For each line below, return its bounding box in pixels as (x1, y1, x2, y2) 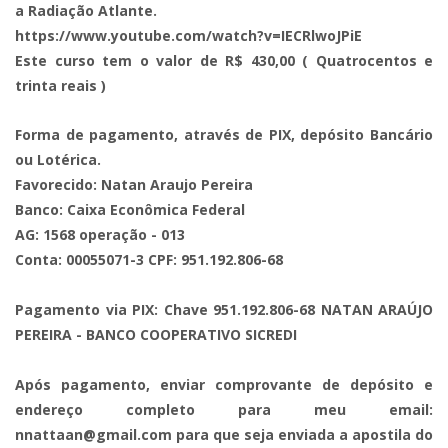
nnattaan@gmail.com (15, 425, 172, 444)
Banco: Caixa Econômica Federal (15, 200, 245, 219)
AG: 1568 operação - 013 (15, 225, 185, 244)
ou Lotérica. (15, 150, 101, 169)
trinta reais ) (15, 76, 106, 95)
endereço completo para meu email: (15, 400, 433, 419)
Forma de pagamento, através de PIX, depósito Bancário (15, 125, 433, 144)
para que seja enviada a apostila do (172, 425, 433, 444)
